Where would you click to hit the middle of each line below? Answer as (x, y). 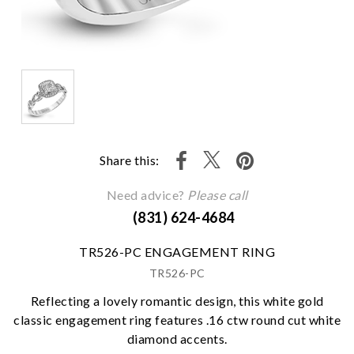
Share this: (130, 160)
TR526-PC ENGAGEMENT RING (177, 251)
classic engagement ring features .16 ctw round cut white (177, 319)
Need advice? (147, 194)
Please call (218, 194)
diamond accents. (177, 338)
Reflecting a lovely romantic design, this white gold (177, 300)
